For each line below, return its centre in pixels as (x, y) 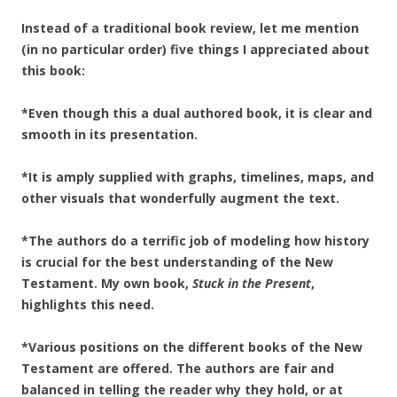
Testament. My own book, (107, 283)
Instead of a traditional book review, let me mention (190, 28)
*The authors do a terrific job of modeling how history (195, 241)
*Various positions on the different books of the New (192, 347)
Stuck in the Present (252, 283)
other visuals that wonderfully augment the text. (180, 198)
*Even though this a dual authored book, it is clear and (197, 113)
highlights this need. (88, 304)
